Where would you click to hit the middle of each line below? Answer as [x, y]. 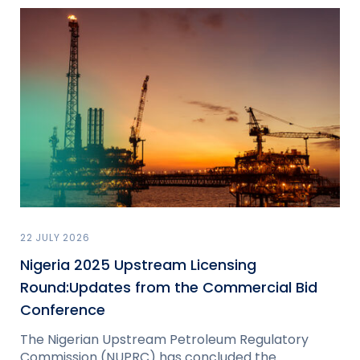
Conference [63, 310]
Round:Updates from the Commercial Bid [169, 288]
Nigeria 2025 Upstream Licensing [138, 265]
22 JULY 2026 [55, 238]
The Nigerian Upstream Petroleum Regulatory [164, 340]
